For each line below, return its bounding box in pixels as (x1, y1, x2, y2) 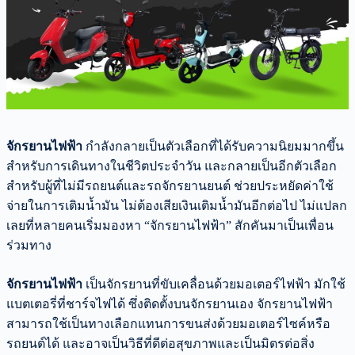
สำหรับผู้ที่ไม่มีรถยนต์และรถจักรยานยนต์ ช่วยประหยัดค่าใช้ (6, 178, 334, 193)
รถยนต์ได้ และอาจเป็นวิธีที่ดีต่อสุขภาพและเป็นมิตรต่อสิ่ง (6, 336, 315, 350)
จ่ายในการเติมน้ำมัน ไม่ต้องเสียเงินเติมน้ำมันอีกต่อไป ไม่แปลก (6, 198, 347, 212)
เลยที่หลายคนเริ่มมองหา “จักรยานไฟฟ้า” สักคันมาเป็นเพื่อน (6, 218, 334, 232)
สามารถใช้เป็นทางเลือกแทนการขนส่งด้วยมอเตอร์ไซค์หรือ (6, 316, 330, 330)
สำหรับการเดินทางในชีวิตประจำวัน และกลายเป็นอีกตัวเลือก (6, 158, 337, 173)
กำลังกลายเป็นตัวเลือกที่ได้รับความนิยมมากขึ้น (82, 139, 344, 153)
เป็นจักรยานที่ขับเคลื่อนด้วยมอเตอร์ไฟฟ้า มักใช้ (82, 277, 345, 291)
